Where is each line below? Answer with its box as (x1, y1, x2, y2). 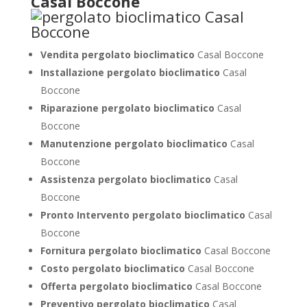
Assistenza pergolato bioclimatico (40, 173, 214, 186)
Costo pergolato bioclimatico (40, 262, 188, 275)
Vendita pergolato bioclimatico (40, 48, 197, 61)
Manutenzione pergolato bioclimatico (40, 137, 230, 150)
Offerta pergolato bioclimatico (40, 280, 195, 293)
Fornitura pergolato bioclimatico (40, 244, 204, 257)
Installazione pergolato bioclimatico (40, 66, 223, 79)
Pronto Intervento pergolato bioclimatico (40, 208, 248, 221)
